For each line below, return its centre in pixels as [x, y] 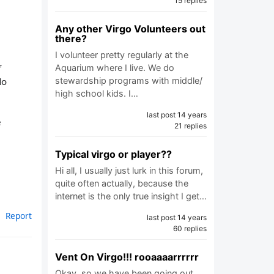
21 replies [191, 126]
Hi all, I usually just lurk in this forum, [129, 170]
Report [19, 215]
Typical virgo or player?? [113, 154]
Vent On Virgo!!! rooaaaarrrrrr [127, 257]
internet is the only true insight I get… [131, 196]
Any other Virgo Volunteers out [130, 29]
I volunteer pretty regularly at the [122, 55]
